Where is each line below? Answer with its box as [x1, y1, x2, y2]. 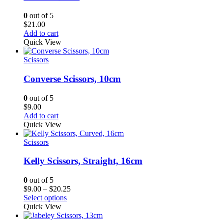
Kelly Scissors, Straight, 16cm [24, 156, 142, 166]
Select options [24, 193, 67, 202]
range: [70, 193, 89, 202]
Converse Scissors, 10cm [24, 73, 121, 84]
